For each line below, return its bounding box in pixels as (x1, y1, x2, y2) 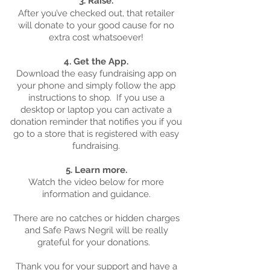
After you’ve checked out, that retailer (18, 8, 174, 19)
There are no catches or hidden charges (13, 213, 180, 224)
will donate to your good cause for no (18, 20, 174, 31)
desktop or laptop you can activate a (20, 104, 172, 115)
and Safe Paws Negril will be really (24, 225, 168, 236)
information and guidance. (42, 189, 151, 199)
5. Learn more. (65, 165, 127, 175)
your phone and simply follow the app (17, 80, 175, 91)
